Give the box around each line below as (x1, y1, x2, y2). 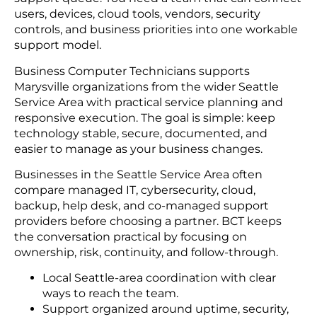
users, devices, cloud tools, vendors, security (14, 7, 260, 21)
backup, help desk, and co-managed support (14, 199, 269, 213)
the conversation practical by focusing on (14, 230, 247, 244)
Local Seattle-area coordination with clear (42, 271, 276, 285)
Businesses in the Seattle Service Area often (14, 168, 263, 182)
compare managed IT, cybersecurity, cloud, (14, 183, 255, 197)
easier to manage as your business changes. (14, 142, 263, 156)
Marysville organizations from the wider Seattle (14, 79, 279, 93)
